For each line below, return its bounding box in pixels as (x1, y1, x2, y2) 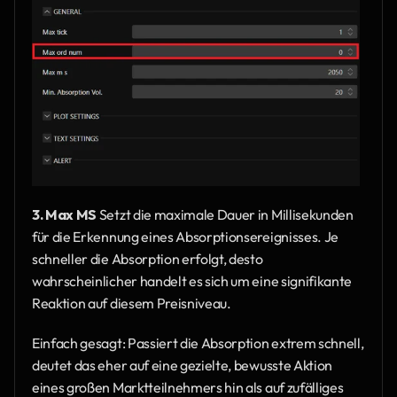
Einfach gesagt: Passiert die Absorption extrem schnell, (32, 334, 364, 353)
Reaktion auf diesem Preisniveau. (32, 294, 231, 313)
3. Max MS (32, 206, 97, 224)
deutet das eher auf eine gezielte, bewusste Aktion (32, 356, 332, 375)
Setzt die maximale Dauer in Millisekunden (97, 206, 354, 224)
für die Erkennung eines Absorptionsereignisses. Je (32, 228, 339, 246)
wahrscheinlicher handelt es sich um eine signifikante (32, 272, 353, 291)
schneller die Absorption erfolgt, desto (32, 250, 263, 269)
